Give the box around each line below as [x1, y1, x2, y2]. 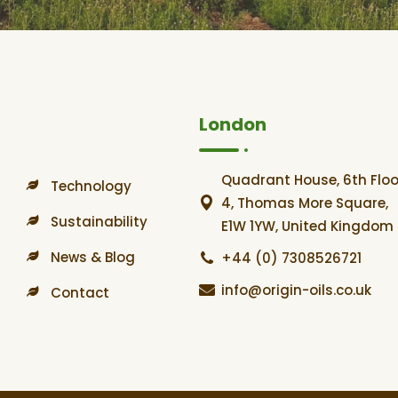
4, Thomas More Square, [221, 194, 388, 213]
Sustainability [50, 212, 147, 232]
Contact [50, 283, 109, 303]
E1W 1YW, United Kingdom [221, 217, 394, 236]
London [199, 112, 267, 138]
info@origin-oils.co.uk [221, 281, 371, 300]
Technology [50, 177, 131, 196]
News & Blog [50, 248, 135, 267]
